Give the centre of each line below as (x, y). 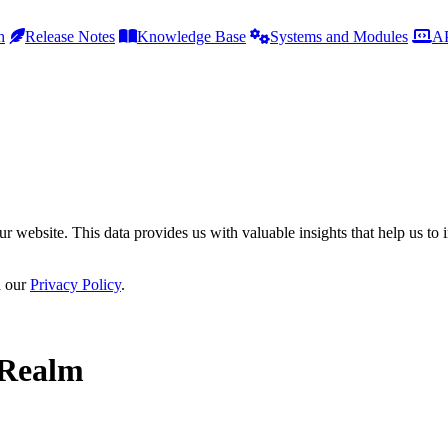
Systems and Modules (339, 36)
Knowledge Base (191, 36)
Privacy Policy (75, 284)
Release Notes (70, 36)
